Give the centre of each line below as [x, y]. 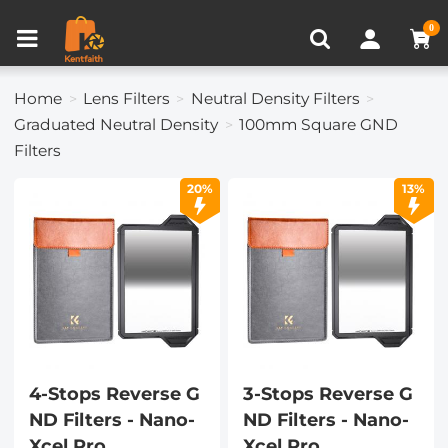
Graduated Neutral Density [116, 124]
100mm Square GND [319, 124]
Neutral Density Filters [275, 98]
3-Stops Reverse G [327, 394]
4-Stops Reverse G [114, 394]
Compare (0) [255, 13]
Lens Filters [127, 98]
